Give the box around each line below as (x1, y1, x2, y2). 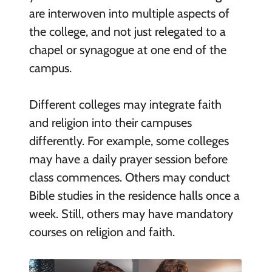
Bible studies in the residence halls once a (29, 188, 240, 203)
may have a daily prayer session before (29, 151, 228, 166)
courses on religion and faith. (29, 224, 175, 239)
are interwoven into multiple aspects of (29, 5, 229, 21)
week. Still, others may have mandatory (29, 206, 233, 221)
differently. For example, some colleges (29, 133, 229, 148)
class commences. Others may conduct (29, 169, 230, 185)
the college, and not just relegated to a (29, 24, 226, 39)
